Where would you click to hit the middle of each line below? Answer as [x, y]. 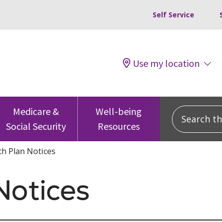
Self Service [173, 15]
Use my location [166, 63]
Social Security [36, 126]
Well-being [119, 111]
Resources [119, 126]
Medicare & [36, 111]
